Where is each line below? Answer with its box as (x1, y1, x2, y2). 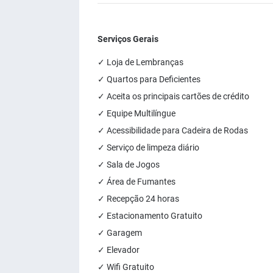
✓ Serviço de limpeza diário (97, 143, 199, 152)
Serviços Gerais (97, 34, 158, 44)
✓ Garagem (97, 228, 142, 238)
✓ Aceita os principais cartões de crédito (97, 91, 249, 101)
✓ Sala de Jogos (97, 160, 160, 169)
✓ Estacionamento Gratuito (97, 211, 202, 221)
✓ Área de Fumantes (97, 177, 175, 186)
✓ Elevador (97, 245, 140, 255)
